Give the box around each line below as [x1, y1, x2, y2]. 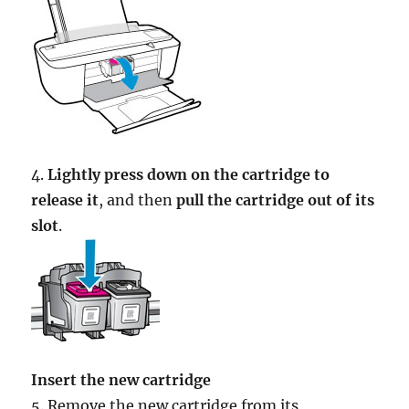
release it [31, 190, 100, 209]
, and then [99, 190, 177, 209]
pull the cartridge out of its [176, 190, 375, 209]
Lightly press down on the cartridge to [47, 164, 330, 184]
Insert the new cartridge [31, 370, 212, 389]
